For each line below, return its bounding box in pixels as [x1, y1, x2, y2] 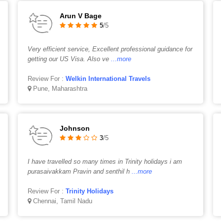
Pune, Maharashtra [31, 85, 87, 92]
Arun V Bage [59, 12, 102, 20]
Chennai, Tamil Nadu [31, 197, 92, 205]
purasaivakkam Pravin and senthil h [27, 168, 130, 175]
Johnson [59, 124, 90, 132]
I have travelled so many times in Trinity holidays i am [27, 158, 182, 165]
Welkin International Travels [65, 75, 150, 82]
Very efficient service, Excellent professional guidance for [27, 45, 192, 53]
